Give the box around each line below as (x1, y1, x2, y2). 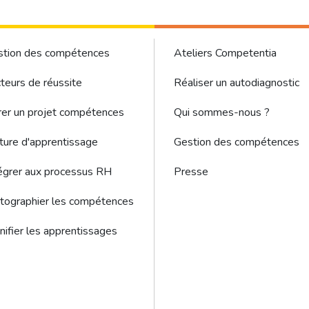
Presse (174, 164, 208, 179)
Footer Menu (168, 39, 251, 54)
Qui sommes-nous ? (174, 105, 270, 120)
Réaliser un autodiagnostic (174, 75, 299, 90)
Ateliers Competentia (174, 46, 277, 61)
